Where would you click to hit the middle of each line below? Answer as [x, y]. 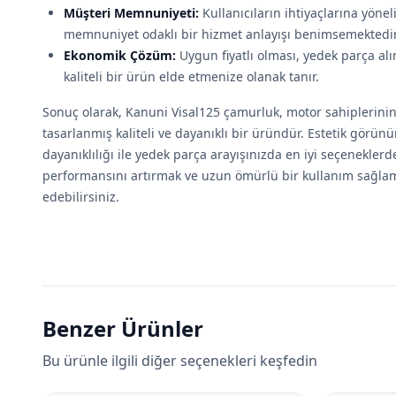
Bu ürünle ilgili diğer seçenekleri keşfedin [180, 361]
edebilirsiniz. [81, 197]
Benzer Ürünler [123, 328]
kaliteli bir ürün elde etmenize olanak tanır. [191, 76]
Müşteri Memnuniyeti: [131, 13]
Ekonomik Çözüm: [120, 55]
